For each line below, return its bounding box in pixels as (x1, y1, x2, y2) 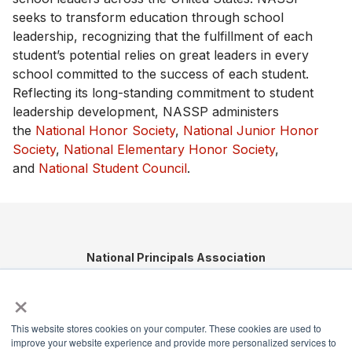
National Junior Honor (183, 122, 319, 138)
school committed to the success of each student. (13, 65, 309, 82)
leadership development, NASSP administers (13, 103, 279, 119)
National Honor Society (35, 122, 175, 138)
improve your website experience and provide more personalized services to (11, 335, 336, 349)
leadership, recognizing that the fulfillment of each (13, 27, 313, 44)
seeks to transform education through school (13, 9, 284, 25)
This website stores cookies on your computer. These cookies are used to (11, 321, 321, 335)
